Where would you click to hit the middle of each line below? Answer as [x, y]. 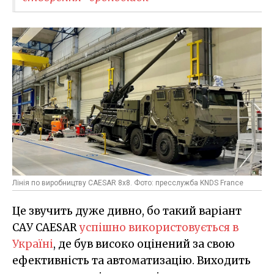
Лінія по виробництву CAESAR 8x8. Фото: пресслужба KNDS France [128, 183]
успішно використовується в [159, 228]
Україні [33, 244]
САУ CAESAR [46, 228]
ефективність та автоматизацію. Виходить [131, 261]
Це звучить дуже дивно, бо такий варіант [127, 211]
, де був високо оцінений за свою [144, 244]
